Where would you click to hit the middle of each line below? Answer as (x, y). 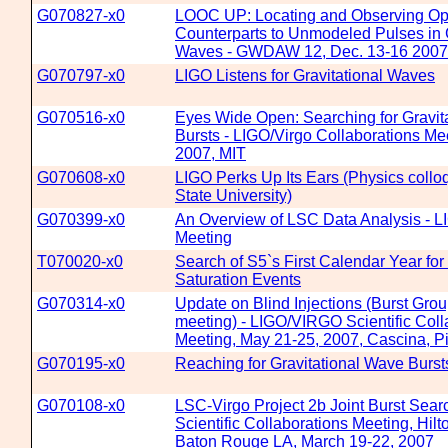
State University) (233, 195)
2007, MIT (210, 153)
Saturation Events (238, 279)
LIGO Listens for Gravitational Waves (305, 75)
